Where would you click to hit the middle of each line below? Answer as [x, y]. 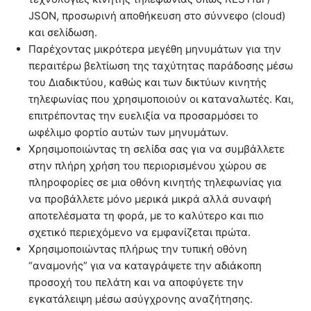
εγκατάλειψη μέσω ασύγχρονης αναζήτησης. [141, 299]
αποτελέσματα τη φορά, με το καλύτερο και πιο [146, 215]
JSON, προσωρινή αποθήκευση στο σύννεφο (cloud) [157, 15]
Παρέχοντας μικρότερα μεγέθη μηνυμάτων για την [155, 49]
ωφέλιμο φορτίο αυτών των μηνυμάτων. [128, 132]
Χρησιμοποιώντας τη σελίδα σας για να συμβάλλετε [157, 149]
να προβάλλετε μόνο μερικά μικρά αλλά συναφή [150, 199]
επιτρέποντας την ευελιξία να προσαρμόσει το [143, 115]
